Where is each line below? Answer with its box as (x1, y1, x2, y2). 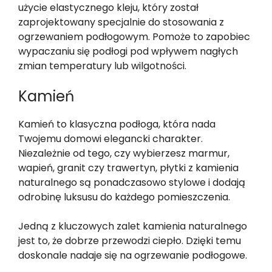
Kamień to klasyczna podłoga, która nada (18, 117, 216, 131)
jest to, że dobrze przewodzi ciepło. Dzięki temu (18, 233, 241, 248)
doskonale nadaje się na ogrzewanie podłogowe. (18, 248, 247, 262)
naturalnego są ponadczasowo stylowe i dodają (18, 175, 245, 189)
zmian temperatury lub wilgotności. (18, 58, 186, 73)
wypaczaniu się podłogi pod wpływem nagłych (18, 44, 238, 58)
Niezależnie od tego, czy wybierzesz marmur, (18, 146, 229, 160)
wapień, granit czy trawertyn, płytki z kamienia (18, 160, 239, 175)
